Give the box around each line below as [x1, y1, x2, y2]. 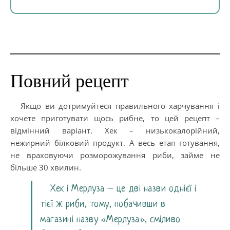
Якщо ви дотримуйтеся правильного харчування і [21, 100, 220, 111]
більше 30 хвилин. [10, 162, 81, 172]
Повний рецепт [10, 70, 129, 91]
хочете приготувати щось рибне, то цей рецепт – [10, 112, 220, 123]
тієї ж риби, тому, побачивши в [40, 199, 165, 209]
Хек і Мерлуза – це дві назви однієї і [50, 183, 197, 194]
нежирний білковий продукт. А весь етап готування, [10, 137, 220, 148]
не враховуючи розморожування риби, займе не [10, 149, 220, 160]
